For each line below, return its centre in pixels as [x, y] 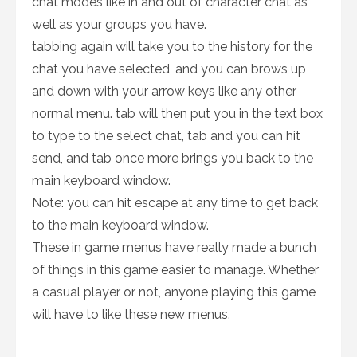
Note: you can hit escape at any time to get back [175, 203]
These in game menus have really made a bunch [174, 248]
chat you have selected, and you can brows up [169, 69]
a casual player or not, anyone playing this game [174, 292]
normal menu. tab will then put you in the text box [177, 114]
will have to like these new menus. [131, 315]
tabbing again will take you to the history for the [172, 47]
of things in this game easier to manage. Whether [175, 270]
